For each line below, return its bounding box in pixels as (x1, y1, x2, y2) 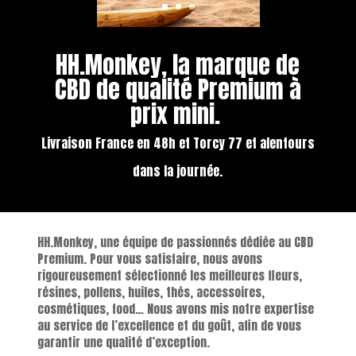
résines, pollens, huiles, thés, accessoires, (37, 283, 265, 301)
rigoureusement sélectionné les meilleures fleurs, (37, 266, 302, 284)
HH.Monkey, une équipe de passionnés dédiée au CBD (37, 233, 313, 251)
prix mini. (130, 96, 226, 132)
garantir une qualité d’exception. (37, 333, 210, 351)
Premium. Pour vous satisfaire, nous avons (37, 250, 262, 268)
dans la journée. (133, 161, 223, 180)
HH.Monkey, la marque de (56, 47, 300, 83)
